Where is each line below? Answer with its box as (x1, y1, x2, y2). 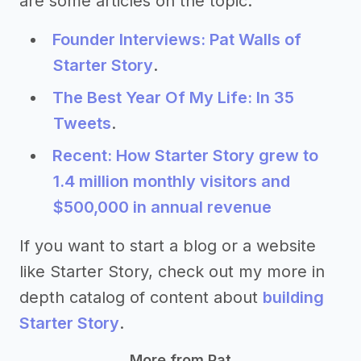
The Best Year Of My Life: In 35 (52, 88, 294, 107)
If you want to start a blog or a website (19, 236, 316, 255)
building (263, 288, 324, 307)
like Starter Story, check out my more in (19, 262, 325, 281)
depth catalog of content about (19, 288, 263, 307)
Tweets (53, 114, 111, 133)
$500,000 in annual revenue (53, 197, 272, 217)
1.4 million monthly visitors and (53, 172, 290, 191)
